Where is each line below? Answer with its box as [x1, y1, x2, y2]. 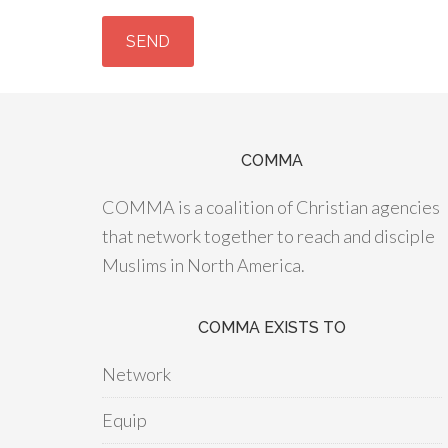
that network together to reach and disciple [102, 225, 435, 247]
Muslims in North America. [102, 254, 305, 276]
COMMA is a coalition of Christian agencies [102, 196, 440, 218]
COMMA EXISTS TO [198, 318, 346, 337]
